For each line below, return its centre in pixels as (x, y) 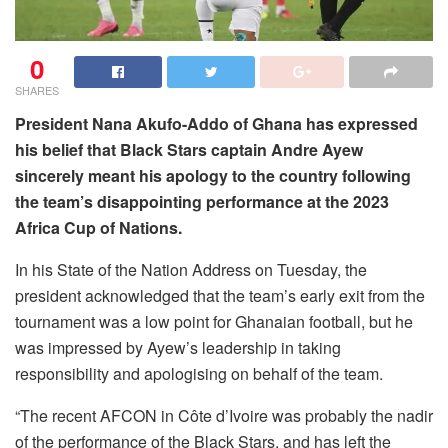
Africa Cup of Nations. (98, 227)
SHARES (37, 89)
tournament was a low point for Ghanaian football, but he (214, 321)
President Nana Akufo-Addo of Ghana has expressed (216, 123)
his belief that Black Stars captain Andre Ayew (189, 149)
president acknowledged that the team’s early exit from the (220, 295)
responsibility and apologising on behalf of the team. (199, 373)
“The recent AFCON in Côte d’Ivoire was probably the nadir (224, 415)
